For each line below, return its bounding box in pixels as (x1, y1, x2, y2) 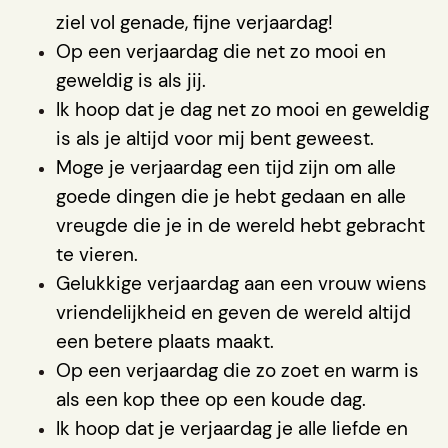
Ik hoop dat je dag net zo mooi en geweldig (56, 96, 429, 122)
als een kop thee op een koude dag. (56, 386, 366, 412)
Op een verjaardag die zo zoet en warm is (56, 357, 419, 383)
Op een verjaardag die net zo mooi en (56, 38, 386, 64)
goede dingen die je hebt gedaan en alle (56, 183, 406, 209)
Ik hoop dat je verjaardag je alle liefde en (56, 415, 408, 441)
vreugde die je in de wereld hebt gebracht (56, 212, 425, 238)
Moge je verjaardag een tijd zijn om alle (56, 154, 396, 180)
